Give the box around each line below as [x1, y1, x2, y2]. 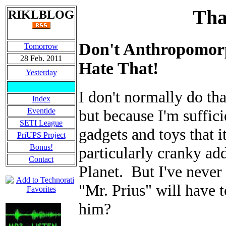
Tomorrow [24, 42, 58, 50]
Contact [29, 155, 53, 163]
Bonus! [29, 143, 53, 151]
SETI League [20, 119, 63, 127]
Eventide [27, 106, 55, 115]
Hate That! [79, 59, 158, 78]
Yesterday [25, 68, 57, 77]
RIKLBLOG [8, 8, 74, 21]
